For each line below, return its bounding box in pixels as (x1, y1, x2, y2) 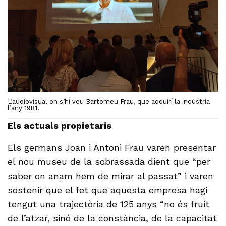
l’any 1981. (8, 104, 39, 112)
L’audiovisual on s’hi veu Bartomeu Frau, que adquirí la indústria (8, 98, 210, 106)
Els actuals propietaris (8, 120, 112, 131)
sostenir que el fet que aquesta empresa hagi (8, 185, 208, 196)
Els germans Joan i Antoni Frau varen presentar (8, 142, 216, 153)
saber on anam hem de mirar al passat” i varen (8, 171, 214, 182)
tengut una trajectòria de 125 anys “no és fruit (8, 199, 210, 210)
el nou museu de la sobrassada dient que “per (8, 156, 211, 167)
